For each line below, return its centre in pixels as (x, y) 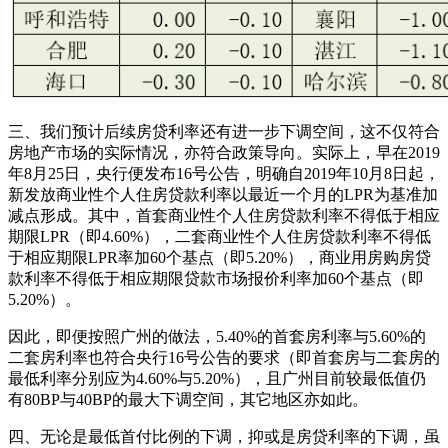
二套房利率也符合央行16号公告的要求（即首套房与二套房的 (224, 358)
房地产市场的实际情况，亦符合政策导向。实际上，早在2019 (224, 153)
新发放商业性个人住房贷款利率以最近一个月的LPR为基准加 (223, 195)
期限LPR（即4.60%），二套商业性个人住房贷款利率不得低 (219, 237)
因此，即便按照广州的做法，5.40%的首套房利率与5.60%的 (217, 337)
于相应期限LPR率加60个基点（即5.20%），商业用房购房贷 (219, 258)
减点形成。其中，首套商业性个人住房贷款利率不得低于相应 (224, 216)
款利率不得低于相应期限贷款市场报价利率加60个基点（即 (216, 279)
